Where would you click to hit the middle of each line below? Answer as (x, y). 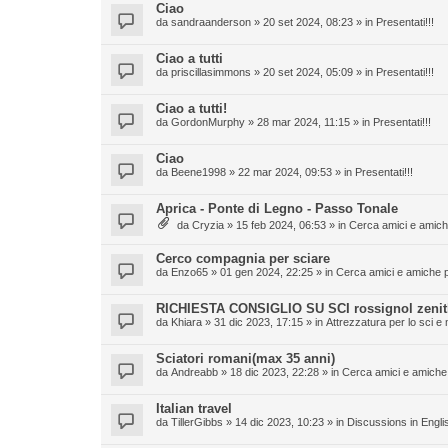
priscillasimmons (211, 72)
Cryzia (208, 225)
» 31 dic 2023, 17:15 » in (264, 322)
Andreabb (194, 372)
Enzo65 (189, 272)
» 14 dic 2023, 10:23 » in (285, 422)
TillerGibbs (197, 422)
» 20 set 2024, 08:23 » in (313, 22)
